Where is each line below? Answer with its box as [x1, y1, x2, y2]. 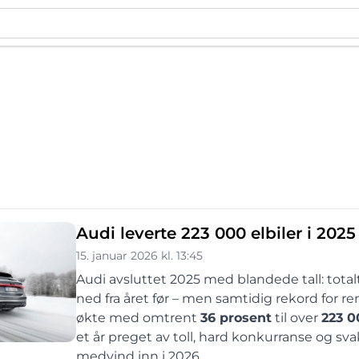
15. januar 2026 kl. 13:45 [76, 248, 203, 263]
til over [272, 310, 321, 325]
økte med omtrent [76, 310, 200, 325]
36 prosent [200, 310, 272, 325]
